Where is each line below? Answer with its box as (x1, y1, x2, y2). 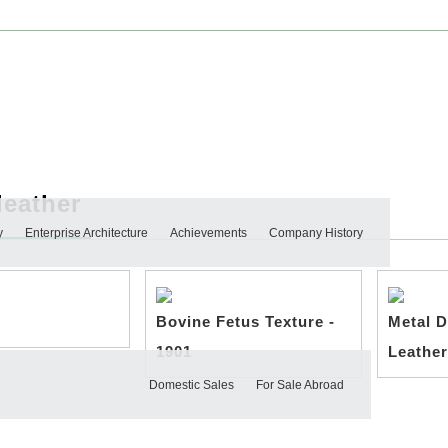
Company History (269, 226, 363, 240)
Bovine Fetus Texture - (156, 313, 336, 330)
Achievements (170, 226, 247, 240)
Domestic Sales (149, 378, 234, 392)
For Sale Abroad (256, 378, 344, 392)
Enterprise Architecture (25, 226, 148, 240)
